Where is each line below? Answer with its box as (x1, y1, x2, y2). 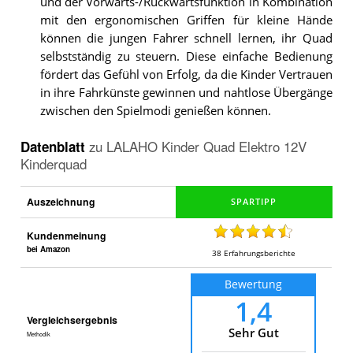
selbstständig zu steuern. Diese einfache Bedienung (39, 48, 333, 64)
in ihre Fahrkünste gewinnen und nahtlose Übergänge (39, 84, 333, 100)
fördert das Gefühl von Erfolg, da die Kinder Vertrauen (39, 66, 333, 82)
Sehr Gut (228, 325, 279, 340)
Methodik (26, 330, 50, 339)
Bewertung (225, 277, 283, 292)
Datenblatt (20, 137, 89, 157)
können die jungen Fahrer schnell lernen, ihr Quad (39, 30, 333, 46)
